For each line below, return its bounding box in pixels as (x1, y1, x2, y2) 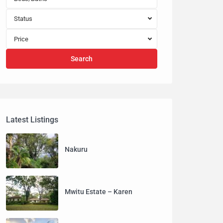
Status (14, 15, 32, 22)
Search (70, 55, 93, 63)
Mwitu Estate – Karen (65, 187, 132, 196)
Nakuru (65, 145, 88, 153)
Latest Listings (6, 115, 58, 124)
